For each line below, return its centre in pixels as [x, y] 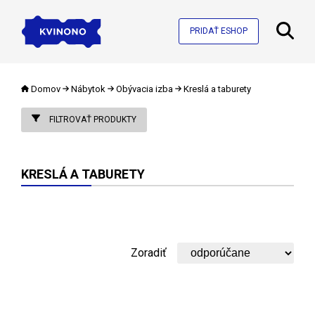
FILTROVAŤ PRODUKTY [92, 119]
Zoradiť [149, 252]
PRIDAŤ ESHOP [219, 31]
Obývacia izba [144, 89]
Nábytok [88, 89]
